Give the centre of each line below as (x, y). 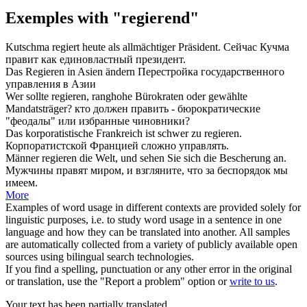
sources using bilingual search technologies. (100, 256)
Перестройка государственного (211, 71)
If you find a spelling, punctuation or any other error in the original (149, 269)
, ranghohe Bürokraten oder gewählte (167, 96)
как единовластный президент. (112, 59)
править (150, 108)
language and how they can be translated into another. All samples (148, 232)
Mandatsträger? (39, 108)
